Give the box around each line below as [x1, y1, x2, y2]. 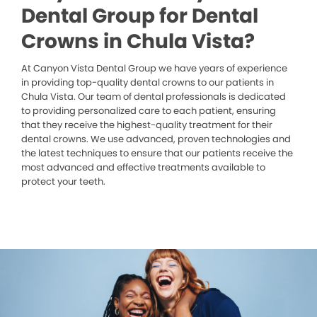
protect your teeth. [21, 174, 105, 188]
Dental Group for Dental [21, 1, 258, 30]
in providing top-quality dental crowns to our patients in [21, 75, 274, 89]
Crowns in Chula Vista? [21, 27, 255, 55]
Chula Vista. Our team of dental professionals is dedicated [21, 89, 286, 103]
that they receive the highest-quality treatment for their [21, 117, 272, 132]
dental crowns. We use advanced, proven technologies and [21, 132, 291, 146]
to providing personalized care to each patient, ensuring [21, 103, 276, 117]
